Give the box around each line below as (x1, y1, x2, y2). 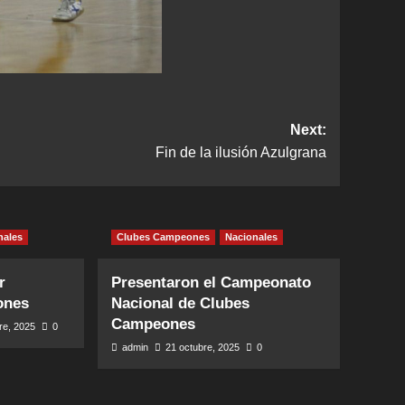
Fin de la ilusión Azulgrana (155, 144, 326, 160)
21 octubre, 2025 (165, 341, 240, 353)
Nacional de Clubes (111, 294, 250, 312)
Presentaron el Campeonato (111, 273, 312, 291)
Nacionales (225, 231, 278, 242)
